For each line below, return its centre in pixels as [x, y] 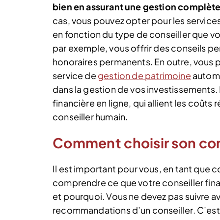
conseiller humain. [90, 116]
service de [75, 75]
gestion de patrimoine [144, 75]
